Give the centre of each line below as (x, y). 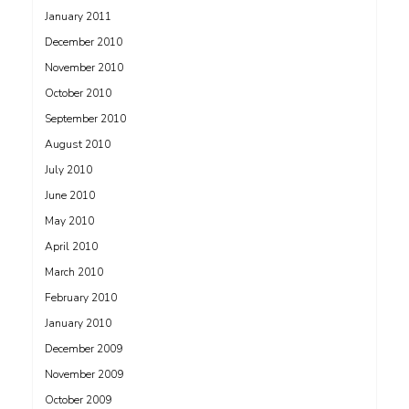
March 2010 (74, 273)
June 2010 (70, 196)
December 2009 (84, 349)
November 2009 (84, 375)
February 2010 (81, 298)
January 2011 (78, 17)
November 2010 (84, 68)
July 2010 (68, 170)
